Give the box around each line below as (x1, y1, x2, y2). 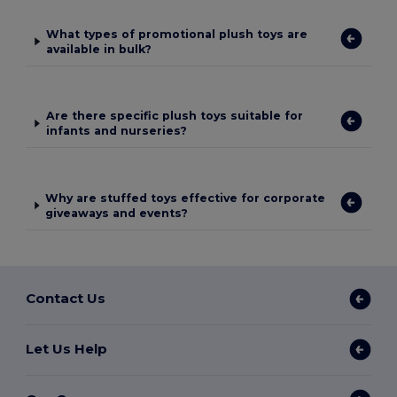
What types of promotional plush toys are (46, 27, 308, 41)
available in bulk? (46, 42, 152, 56)
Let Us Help (26, 340, 108, 358)
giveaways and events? (45, 206, 189, 220)
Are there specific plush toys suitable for (45, 109, 303, 123)
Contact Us (26, 290, 106, 307)
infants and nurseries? (45, 124, 187, 138)
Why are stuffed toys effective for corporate (45, 191, 326, 205)
